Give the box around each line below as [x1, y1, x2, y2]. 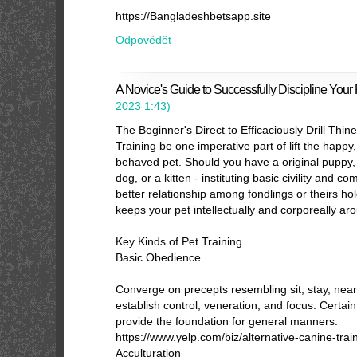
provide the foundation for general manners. [116, 315, 338, 328]
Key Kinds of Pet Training [116, 235, 242, 248]
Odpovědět [116, 33, 171, 46]
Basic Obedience [116, 251, 201, 264]
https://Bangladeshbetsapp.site [116, 10, 271, 22]
